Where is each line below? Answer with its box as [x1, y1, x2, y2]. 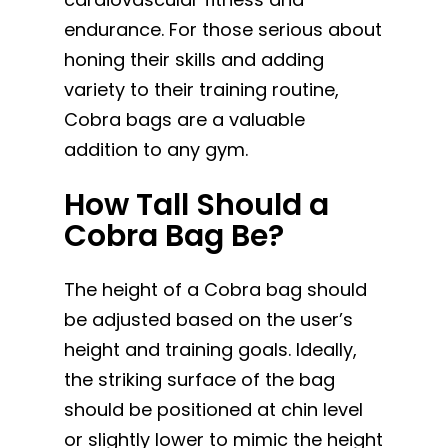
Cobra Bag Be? [64, 214, 285, 257]
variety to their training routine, [64, 76, 340, 102]
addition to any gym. [64, 136, 249, 162]
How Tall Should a [64, 183, 330, 226]
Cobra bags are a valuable [64, 106, 306, 132]
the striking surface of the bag [64, 366, 336, 392]
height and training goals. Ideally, [64, 336, 358, 362]
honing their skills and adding [64, 46, 325, 72]
